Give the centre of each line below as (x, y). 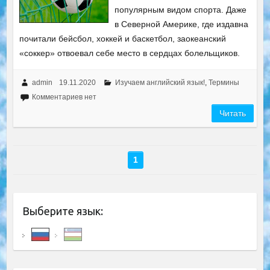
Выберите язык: (62, 211)
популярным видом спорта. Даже (181, 10)
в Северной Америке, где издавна (182, 24)
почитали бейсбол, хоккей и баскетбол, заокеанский (122, 39)
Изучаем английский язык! (160, 83)
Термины (224, 83)
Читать (233, 113)
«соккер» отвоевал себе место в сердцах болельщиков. (129, 53)
